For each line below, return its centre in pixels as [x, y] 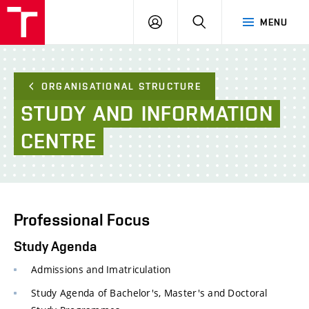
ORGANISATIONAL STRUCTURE [121, 86]
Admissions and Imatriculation [101, 270]
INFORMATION [207, 113]
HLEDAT [224, 21]
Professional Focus [82, 220]
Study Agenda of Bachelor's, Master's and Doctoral [149, 293]
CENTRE [59, 141]
